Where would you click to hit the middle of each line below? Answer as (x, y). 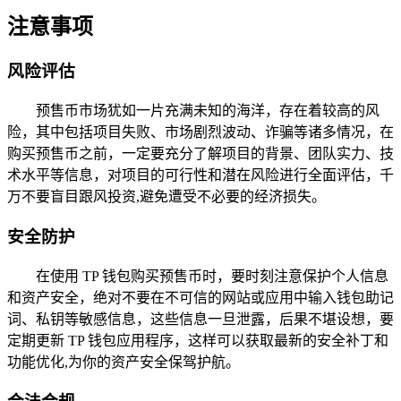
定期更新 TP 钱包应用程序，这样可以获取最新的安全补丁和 (198, 340)
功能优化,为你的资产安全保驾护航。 (124, 362)
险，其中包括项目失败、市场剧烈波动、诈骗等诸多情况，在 (200, 132)
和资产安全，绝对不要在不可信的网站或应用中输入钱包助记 (200, 297)
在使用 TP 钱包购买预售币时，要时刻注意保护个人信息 (212, 276)
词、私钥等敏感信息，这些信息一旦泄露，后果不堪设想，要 (200, 319)
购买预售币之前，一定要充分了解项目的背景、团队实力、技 (200, 154)
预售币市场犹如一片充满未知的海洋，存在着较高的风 (208, 111)
